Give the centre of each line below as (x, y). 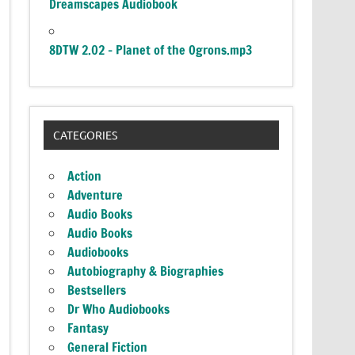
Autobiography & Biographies (146, 271)
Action (85, 176)
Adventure (95, 195)
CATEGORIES (85, 135)
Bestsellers (97, 290)
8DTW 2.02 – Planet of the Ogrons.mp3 (151, 50)
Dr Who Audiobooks (119, 309)
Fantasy (88, 328)
